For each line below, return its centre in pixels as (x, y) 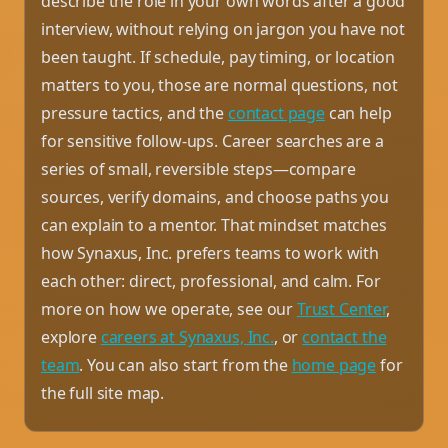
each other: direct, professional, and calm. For (211, 280)
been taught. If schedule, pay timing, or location (218, 56)
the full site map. (103, 392)
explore (71, 336)
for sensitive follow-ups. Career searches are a (212, 140)
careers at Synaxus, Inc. (187, 336)
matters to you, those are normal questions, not (219, 84)
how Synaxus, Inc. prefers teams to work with (210, 252)
